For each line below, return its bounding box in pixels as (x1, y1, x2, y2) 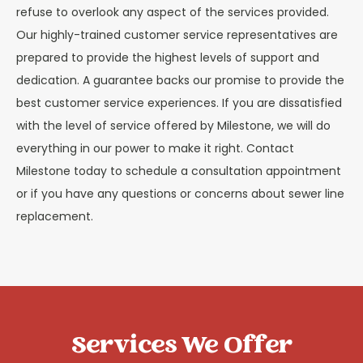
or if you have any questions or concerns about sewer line (16, 185, 344, 202)
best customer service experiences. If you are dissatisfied (16, 94, 342, 111)
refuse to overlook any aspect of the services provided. (16, 3, 329, 20)
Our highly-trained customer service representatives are (16, 26, 338, 43)
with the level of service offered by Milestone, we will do (16, 117, 331, 134)
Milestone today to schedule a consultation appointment (16, 162, 341, 179)
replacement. (16, 207, 93, 224)
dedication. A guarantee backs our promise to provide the (16, 71, 344, 88)
